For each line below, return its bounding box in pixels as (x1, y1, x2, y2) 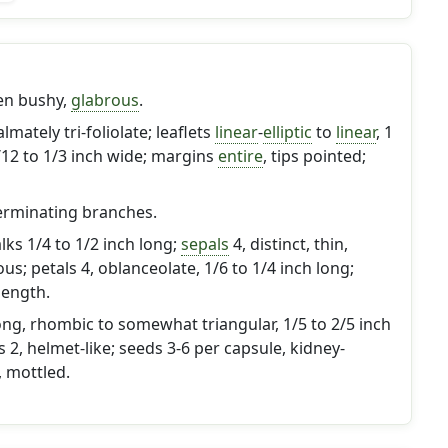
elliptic (262, 121, 312, 143)
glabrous (70, 89, 139, 111)
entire (217, 145, 263, 167)
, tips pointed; (262, 145, 366, 167)
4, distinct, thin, (228, 233, 348, 255)
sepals (180, 233, 229, 255)
